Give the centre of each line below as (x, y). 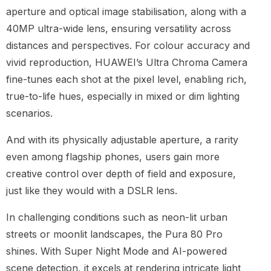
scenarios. (29, 113)
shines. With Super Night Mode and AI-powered (116, 251)
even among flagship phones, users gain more (113, 156)
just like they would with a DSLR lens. (92, 190)
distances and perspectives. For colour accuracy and (128, 45)
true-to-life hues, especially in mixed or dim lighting (123, 96)
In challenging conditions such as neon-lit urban (117, 217)
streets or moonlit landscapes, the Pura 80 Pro (114, 234)
